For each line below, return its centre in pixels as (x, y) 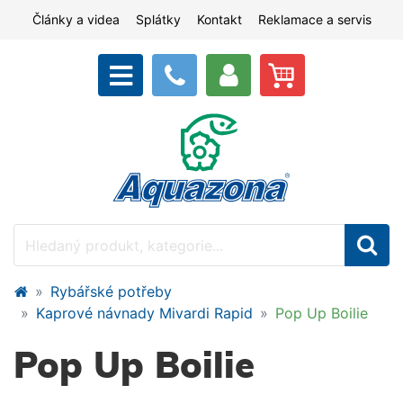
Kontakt (219, 19)
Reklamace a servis (314, 19)
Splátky (158, 19)
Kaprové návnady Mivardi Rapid (144, 313)
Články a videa (76, 19)
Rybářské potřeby (111, 291)
